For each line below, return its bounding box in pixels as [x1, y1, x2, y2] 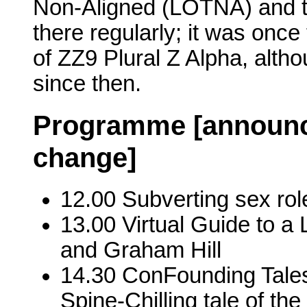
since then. [33, 71, 141, 97]
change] [33, 141, 136, 173]
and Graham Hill [60, 237, 221, 262]
